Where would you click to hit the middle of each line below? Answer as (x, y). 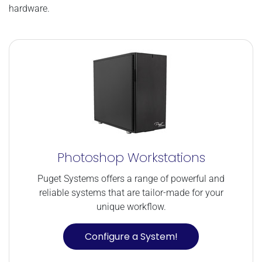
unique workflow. (131, 207)
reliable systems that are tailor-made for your (131, 193)
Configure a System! (131, 236)
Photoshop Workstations (131, 158)
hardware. (29, 9)
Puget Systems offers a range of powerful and (131, 179)
